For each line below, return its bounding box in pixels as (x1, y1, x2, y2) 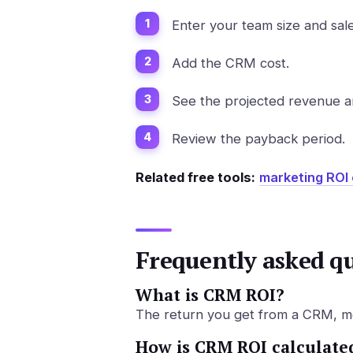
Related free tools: (136, 169, 255, 185)
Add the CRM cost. (172, 54, 289, 71)
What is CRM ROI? (136, 283, 284, 306)
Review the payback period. (172, 130, 345, 147)
